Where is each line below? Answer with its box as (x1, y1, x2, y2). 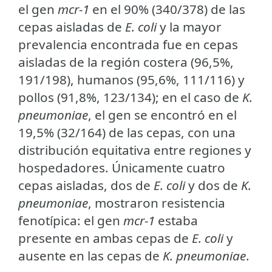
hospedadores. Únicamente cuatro (18, 158, 225, 176)
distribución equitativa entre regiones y (18, 141, 251, 158)
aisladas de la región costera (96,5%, (18, 53, 234, 70)
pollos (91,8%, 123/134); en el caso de (18, 88, 242, 106)
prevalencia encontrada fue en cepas (18, 35, 238, 53)
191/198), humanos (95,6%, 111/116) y (18, 70, 245, 88)
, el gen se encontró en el (88, 106, 237, 123)
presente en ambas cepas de (18, 229, 192, 246)
